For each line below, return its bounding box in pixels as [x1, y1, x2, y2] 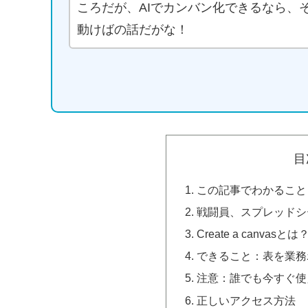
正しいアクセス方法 [196, 294, 296, 307]
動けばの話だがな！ [77, 23, 188, 37]
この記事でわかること [196, 183, 307, 196]
